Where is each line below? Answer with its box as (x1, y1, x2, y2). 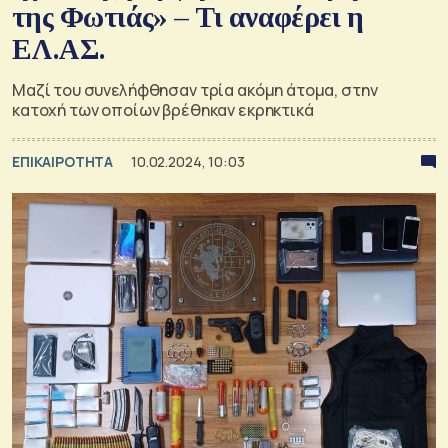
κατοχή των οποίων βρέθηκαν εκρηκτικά (12, 98, 314, 121)
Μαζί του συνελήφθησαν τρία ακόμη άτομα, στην (12, 78, 378, 101)
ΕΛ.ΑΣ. (12, 32, 105, 65)
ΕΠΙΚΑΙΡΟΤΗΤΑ (12, 151, 117, 171)
